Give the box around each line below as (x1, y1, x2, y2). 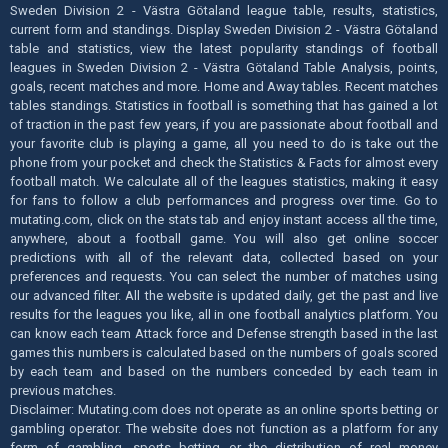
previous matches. (10, 382, 116, 398)
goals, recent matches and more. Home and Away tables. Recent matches (10, 78, 438, 94)
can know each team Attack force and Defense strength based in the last (10, 325, 438, 341)
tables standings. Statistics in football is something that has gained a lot (10, 97, 438, 113)
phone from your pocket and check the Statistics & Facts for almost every (10, 154, 438, 170)
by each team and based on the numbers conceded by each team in (10, 363, 438, 379)
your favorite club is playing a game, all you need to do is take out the (10, 135, 438, 151)
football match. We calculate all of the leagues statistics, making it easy (10, 173, 438, 189)
